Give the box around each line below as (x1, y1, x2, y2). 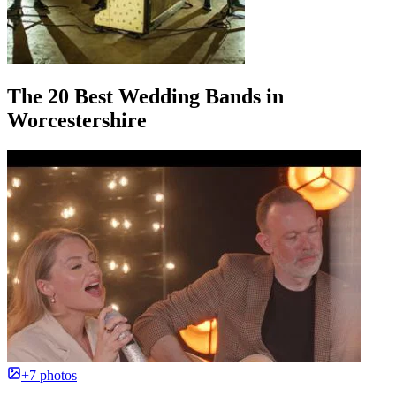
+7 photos (21, 368, 77, 383)
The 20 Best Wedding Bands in (7, 85, 284, 109)
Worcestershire (7, 109, 147, 133)
